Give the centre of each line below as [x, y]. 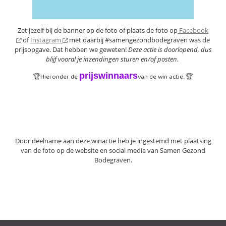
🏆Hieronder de [56, 77]
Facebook [194, 30]
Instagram [46, 40]
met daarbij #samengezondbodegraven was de [139, 40]
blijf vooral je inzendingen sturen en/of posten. [113, 59]
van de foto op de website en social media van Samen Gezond [113, 150]
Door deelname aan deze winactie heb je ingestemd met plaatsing [113, 141]
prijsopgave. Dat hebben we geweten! [71, 49]
